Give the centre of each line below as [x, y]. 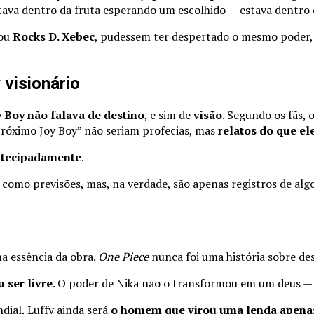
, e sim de [169, 115]
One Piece [123, 256]
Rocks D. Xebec [54, 37]
